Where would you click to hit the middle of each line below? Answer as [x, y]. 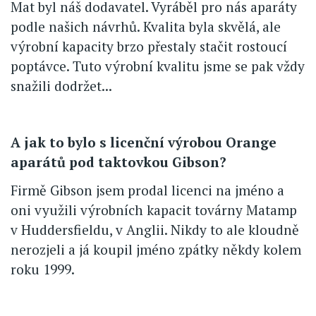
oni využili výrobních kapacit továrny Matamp [154, 210]
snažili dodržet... [61, 86]
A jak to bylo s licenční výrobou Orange [144, 142]
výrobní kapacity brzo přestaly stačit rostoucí [149, 47]
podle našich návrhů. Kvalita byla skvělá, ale [146, 27]
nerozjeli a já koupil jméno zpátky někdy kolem [156, 250]
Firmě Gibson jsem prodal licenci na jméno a [147, 190]
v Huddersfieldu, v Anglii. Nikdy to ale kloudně [155, 230]
